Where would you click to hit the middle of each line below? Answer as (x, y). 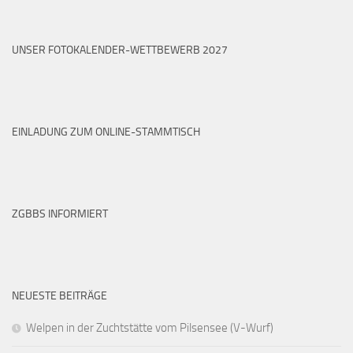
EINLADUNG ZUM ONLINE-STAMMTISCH (106, 132)
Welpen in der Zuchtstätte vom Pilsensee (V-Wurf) (150, 327)
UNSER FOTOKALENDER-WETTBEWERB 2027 (120, 50)
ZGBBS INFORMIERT (60, 214)
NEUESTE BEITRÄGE (59, 295)
